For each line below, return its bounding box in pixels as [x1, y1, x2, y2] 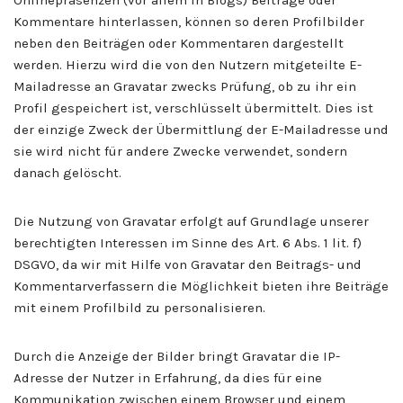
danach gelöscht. [13, 164, 121, 181]
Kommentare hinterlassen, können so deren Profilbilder [13, 13, 364, 30]
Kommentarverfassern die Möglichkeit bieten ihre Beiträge [13, 277, 389, 294]
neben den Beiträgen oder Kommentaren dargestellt [13, 34, 344, 51]
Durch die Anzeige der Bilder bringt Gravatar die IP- [13, 347, 340, 364]
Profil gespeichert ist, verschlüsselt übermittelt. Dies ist [13, 99, 373, 116]
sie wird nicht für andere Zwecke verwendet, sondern [13, 142, 347, 159]
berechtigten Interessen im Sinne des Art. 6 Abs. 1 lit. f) [13, 234, 362, 251]
